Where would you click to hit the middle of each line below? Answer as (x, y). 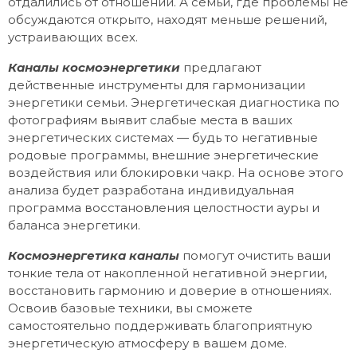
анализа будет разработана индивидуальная (151, 190)
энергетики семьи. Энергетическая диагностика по (174, 102)
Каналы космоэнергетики (94, 67)
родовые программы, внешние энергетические (163, 155)
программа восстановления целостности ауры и (164, 207)
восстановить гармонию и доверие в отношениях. (170, 291)
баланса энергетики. (74, 225)
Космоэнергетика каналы (94, 256)
